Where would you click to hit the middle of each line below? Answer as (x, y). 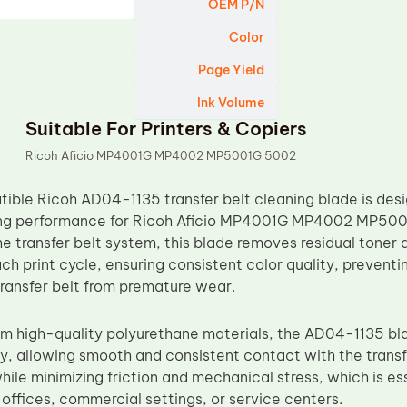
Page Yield (232, 70)
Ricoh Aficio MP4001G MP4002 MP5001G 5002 (161, 155)
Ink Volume (231, 103)
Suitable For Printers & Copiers (167, 129)
